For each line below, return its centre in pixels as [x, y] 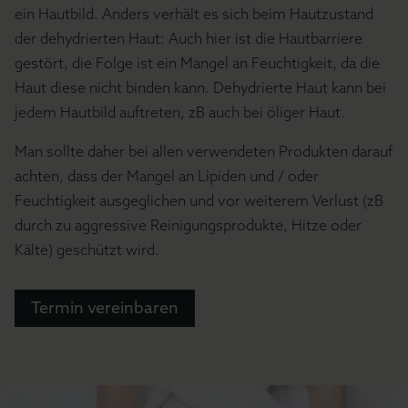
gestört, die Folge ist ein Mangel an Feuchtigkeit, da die [197, 63]
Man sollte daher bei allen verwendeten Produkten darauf [204, 151]
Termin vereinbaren [105, 308]
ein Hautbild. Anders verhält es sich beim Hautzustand [194, 14]
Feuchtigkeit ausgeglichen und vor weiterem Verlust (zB [199, 200]
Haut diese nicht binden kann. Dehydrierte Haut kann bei [200, 87]
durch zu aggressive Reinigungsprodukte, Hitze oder [188, 225]
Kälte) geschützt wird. [87, 250]
